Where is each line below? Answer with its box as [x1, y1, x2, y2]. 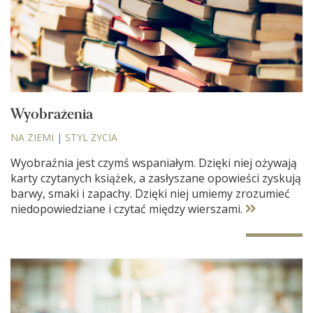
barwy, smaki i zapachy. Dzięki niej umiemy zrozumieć [10, 186, 290, 202]
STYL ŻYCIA [65, 131, 117, 145]
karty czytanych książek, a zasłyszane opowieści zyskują [10, 170, 301, 187]
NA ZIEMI [10, 131, 54, 145]
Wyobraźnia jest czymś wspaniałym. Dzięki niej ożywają [10, 155, 297, 171]
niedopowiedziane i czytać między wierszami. [10, 201, 245, 217]
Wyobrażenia [10, 102, 93, 126]
